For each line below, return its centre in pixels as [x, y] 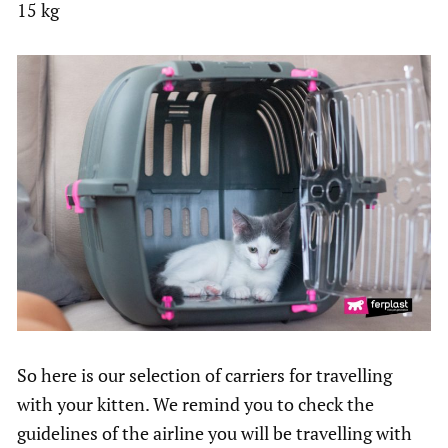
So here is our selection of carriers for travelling [204, 375]
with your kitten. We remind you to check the [195, 404]
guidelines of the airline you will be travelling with [214, 433]
